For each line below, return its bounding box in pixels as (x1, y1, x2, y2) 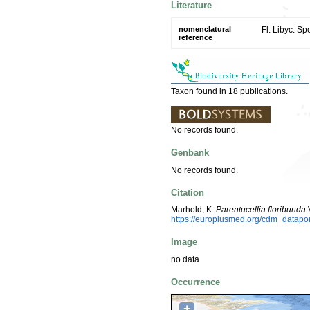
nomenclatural (179, 24, 231, 33)
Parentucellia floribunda (216, 205, 306, 215)
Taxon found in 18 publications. (171, 86, 288, 96)
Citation (171, 187, 204, 198)
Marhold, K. (171, 205, 216, 215)
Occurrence (171, 276, 220, 287)
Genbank (171, 147, 209, 158)
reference (179, 33, 212, 42)
